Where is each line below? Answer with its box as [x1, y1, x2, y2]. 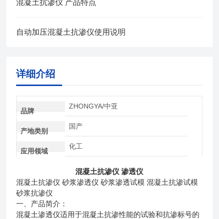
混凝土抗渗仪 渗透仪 [75, 167, 144, 175]
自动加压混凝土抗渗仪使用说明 [16, 27, 126, 36]
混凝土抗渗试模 [147, 178, 198, 186]
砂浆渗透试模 [101, 178, 145, 186]
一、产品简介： [16, 199, 68, 208]
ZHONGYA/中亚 [68, 102, 118, 110]
